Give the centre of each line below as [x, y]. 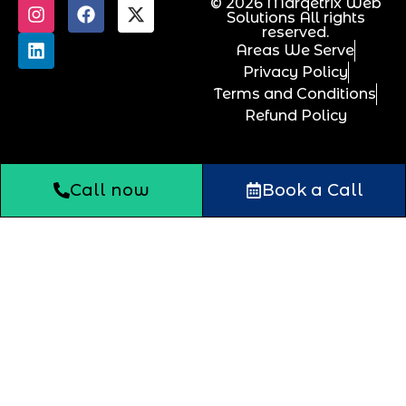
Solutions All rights [295, 17]
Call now [110, 190]
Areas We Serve [295, 50]
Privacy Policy [295, 72]
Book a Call [312, 190]
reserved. [295, 32]
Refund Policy [295, 115]
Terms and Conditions [295, 93]
